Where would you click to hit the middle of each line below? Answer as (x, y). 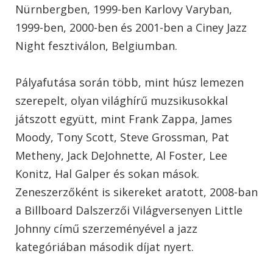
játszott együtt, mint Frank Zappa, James (124, 119)
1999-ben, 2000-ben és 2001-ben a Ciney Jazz (131, 27)
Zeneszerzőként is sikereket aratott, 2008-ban (136, 192)
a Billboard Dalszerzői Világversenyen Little (129, 210)
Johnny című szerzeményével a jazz (106, 228)
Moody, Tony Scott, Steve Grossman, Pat (122, 137)
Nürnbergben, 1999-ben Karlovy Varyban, (124, 9)
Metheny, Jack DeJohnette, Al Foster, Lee (121, 155)
